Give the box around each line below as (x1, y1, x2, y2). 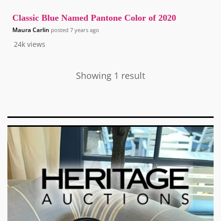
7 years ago (70, 26, 99, 34)
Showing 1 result (76, 70, 145, 82)
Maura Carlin (12, 26, 49, 35)
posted (49, 26, 70, 34)
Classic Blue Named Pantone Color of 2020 (12, 13, 176, 23)
